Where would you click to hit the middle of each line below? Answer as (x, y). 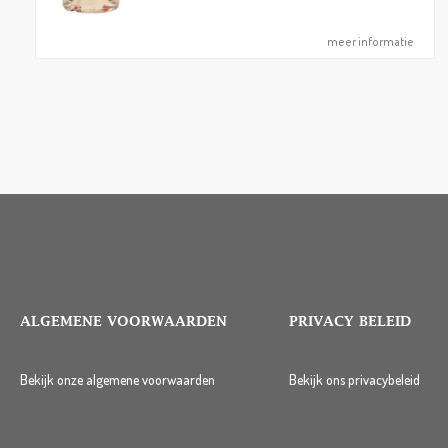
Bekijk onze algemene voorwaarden (117, 379)
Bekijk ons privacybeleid (354, 379)
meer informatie (371, 41)
